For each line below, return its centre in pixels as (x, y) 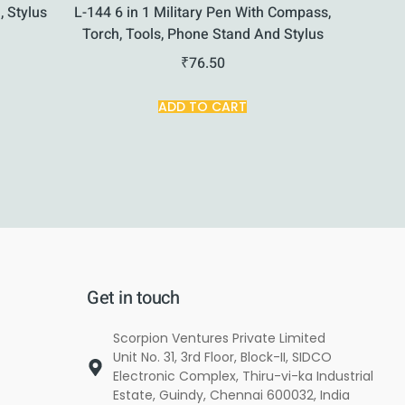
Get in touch (133, 298)
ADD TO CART (203, 107)
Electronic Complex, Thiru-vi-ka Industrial (244, 377)
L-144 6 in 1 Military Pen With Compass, (203, 13)
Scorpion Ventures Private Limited (220, 339)
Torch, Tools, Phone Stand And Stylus (202, 35)
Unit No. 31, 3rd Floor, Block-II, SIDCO (223, 358)
